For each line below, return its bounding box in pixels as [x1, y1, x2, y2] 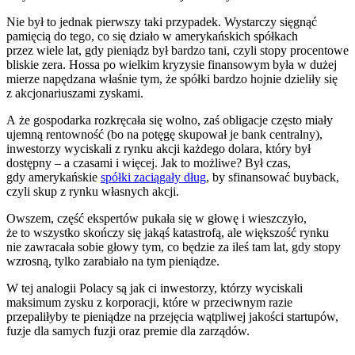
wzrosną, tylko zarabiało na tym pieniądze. [6, 254, 219, 269]
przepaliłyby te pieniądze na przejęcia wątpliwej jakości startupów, [6, 310, 338, 324]
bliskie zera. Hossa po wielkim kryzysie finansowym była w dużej [6, 58, 337, 72]
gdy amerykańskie [6, 170, 101, 185]
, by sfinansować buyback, [206, 170, 339, 185]
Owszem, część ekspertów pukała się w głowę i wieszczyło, [6, 212, 307, 226]
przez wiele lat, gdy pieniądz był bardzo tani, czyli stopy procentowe [6, 44, 349, 58]
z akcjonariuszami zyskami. [6, 86, 143, 101]
